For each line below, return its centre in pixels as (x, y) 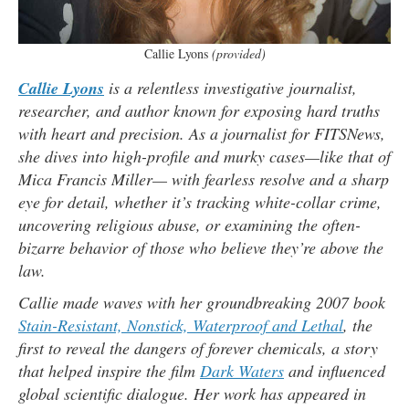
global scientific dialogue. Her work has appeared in (192, 394)
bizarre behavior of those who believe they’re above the (201, 248)
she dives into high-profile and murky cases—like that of (204, 157)
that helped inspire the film (109, 371)
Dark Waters (242, 371)
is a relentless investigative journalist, (231, 88)
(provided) (238, 54)
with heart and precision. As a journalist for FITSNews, (202, 134)
